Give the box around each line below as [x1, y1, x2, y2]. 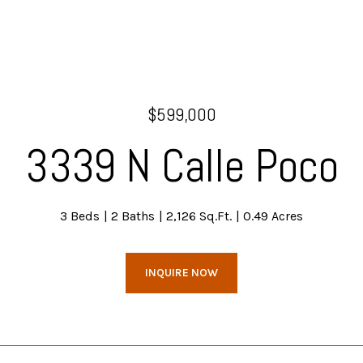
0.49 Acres [243, 208, 303, 224]
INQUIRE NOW [145, 266, 218, 280]
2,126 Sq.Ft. [166, 208, 232, 224]
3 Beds [60, 208, 100, 224]
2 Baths [111, 208, 155, 224]
